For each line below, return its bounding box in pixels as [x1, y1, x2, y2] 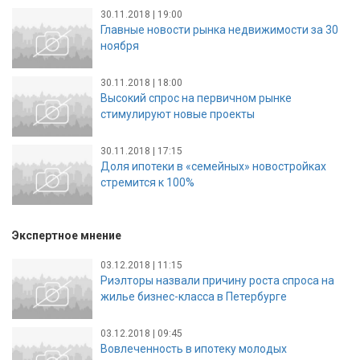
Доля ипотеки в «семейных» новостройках [100, 159, 326, 173]
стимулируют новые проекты [100, 107, 255, 121]
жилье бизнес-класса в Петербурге [100, 289, 287, 303]
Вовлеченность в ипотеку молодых [100, 342, 287, 355]
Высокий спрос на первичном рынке [100, 91, 292, 104]
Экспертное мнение [12, 229, 121, 243]
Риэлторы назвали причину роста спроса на [100, 273, 334, 287]
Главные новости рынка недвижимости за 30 [100, 22, 338, 36]
